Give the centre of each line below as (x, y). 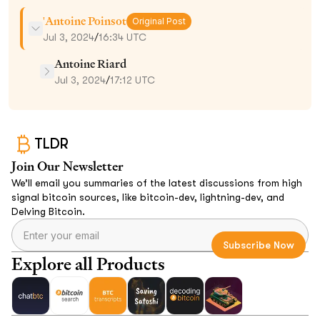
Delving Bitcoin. (48, 211)
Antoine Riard (90, 64)
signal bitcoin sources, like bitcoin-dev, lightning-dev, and (148, 197)
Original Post (159, 21)
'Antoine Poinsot (85, 21)
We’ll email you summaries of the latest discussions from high (157, 182)
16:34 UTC (122, 37)
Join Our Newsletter (67, 166)
